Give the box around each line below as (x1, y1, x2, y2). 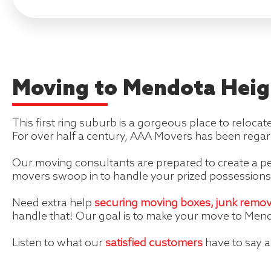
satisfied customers (105, 237, 203, 250)
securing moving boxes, (94, 197, 214, 210)
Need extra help (12, 197, 94, 210)
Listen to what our (12, 237, 105, 250)
